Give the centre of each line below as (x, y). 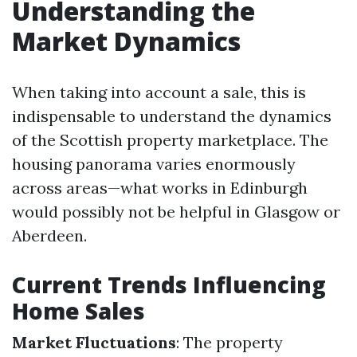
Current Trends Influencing (169, 284)
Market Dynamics (126, 41)
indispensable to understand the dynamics (172, 116)
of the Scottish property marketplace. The (170, 140)
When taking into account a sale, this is (159, 92)
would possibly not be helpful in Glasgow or (176, 212)
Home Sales (78, 311)
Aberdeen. (49, 235)
